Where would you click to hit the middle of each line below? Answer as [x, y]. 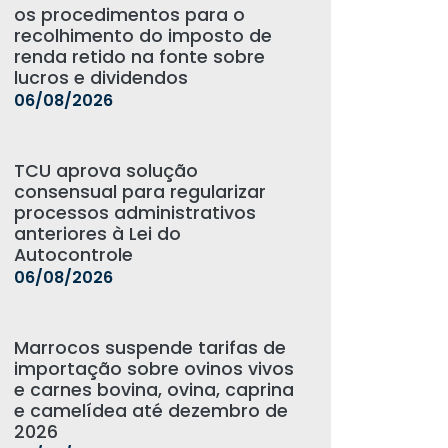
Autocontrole [73, 255]
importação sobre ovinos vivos [153, 369]
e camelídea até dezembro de [150, 411]
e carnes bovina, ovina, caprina [153, 390]
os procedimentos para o [129, 15]
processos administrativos [134, 213]
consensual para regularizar [139, 192]
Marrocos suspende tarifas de [149, 348]
